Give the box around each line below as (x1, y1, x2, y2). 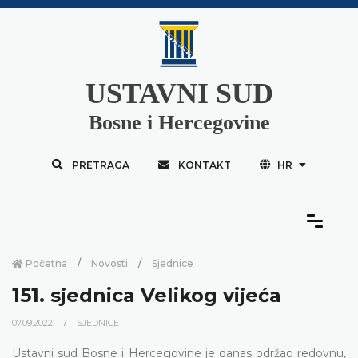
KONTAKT (177, 158, 231, 171)
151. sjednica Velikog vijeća (12, 283, 281, 307)
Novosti (91, 257, 128, 269)
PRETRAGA (71, 158, 129, 171)
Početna (23, 257, 67, 269)
